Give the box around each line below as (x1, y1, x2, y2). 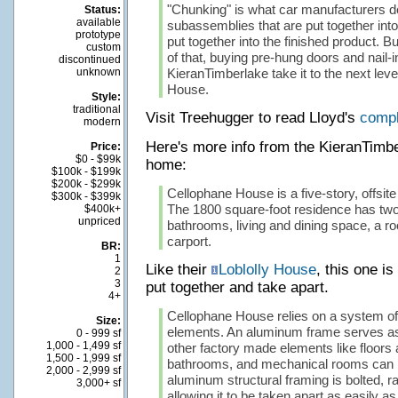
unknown (76, 66, 121, 78)
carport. (166, 234, 211, 249)
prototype (75, 28, 121, 41)
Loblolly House (218, 261, 316, 278)
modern (83, 115, 121, 128)
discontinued (58, 53, 121, 66)
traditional (72, 103, 121, 115)
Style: (91, 91, 121, 103)
